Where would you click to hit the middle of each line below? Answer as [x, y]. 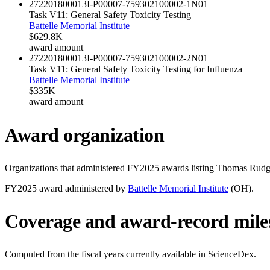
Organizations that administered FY [72, 168]
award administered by [81, 188]
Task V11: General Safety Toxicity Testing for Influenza [136, 69]
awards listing [188, 168]
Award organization [85, 135]
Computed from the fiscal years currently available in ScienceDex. [130, 254]
